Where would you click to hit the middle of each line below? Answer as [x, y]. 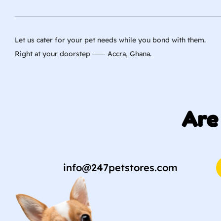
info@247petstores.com [120, 167]
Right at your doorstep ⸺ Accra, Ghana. [83, 54]
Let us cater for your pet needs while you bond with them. [110, 40]
